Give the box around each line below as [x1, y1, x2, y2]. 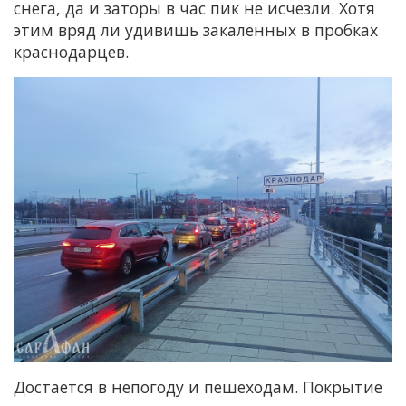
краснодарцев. [14, 41, 129, 63]
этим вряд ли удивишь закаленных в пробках [14, 19, 378, 42]
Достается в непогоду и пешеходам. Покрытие [14, 375, 382, 398]
